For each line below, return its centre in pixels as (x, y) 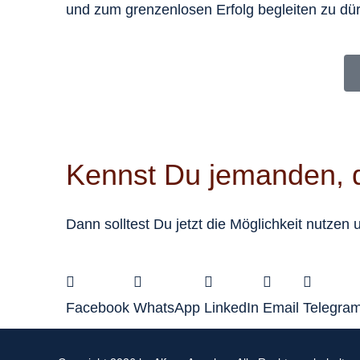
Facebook (98, 307)
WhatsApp (167, 307)
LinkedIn (231, 307)
